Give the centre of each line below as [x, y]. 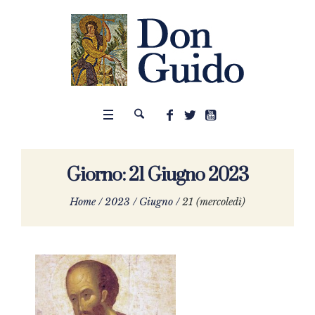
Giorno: [98, 175]
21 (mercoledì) [214, 202]
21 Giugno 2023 [188, 175]
